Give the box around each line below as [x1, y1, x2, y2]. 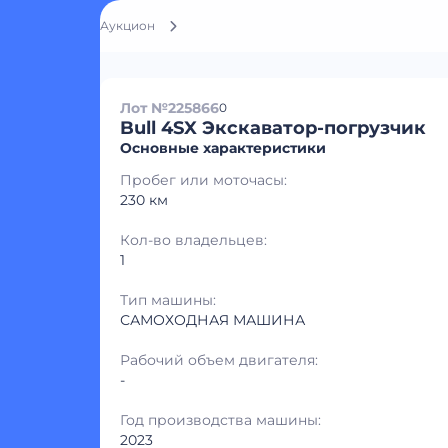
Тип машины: [120, 291, 216, 309]
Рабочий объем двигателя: [120, 351, 318, 369]
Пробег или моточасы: [120, 171, 287, 189]
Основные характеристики [120, 139, 326, 157]
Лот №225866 [120, 99, 219, 117]
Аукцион [100, 18, 155, 33]
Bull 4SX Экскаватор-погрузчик [120, 117, 426, 139]
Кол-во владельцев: [120, 231, 267, 249]
